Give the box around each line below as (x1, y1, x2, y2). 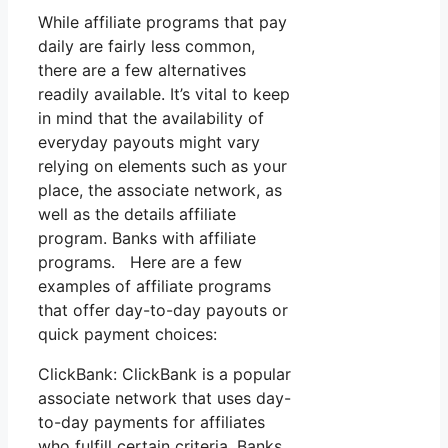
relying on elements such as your (38, 155, 287, 176)
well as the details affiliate (38, 203, 236, 224)
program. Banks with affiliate (38, 227, 256, 248)
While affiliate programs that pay (38, 11, 287, 32)
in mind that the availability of (38, 107, 264, 128)
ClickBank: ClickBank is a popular (38, 363, 291, 384)
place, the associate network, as (38, 179, 282, 200)
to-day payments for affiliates (38, 411, 265, 432)
